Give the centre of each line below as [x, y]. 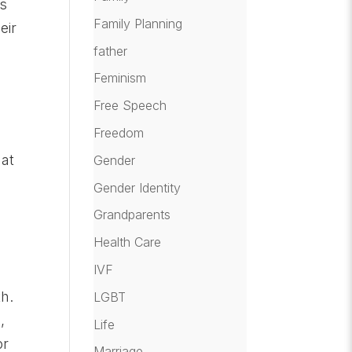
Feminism [120, 78]
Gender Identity [137, 187]
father [111, 51]
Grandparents [132, 215]
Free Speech [130, 106]
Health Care [128, 242]
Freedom [119, 133]
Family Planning [138, 23]
